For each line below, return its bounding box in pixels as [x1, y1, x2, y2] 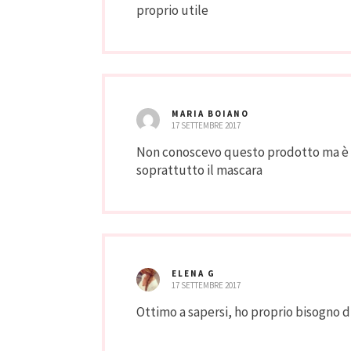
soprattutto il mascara [136, 161, 262, 179]
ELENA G [172, 268, 215, 280]
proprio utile [136, 2, 208, 20]
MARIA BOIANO [172, 108, 249, 120]
